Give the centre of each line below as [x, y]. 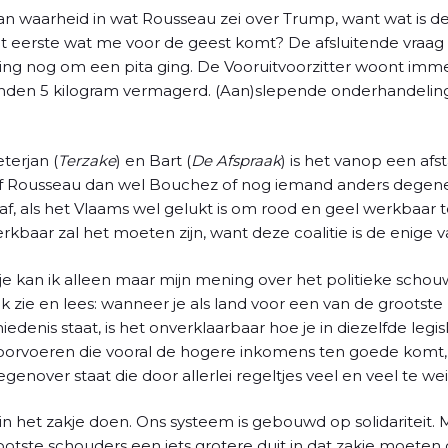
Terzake [87, 160]
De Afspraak [236, 160]
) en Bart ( [153, 160]
